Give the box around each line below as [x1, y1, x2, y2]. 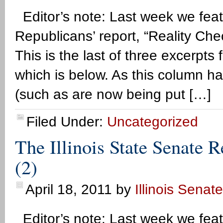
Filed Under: [26, 114, 107, 129]
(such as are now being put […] [15, 87, 211, 102]
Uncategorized [107, 114, 198, 129]
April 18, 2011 [25, 182, 112, 197]
